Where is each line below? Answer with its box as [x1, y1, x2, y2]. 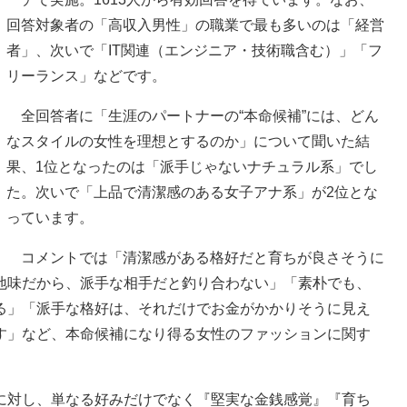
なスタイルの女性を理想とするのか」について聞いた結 [6, 134, 370, 150]
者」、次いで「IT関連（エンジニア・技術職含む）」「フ [6, 43, 382, 59]
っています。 [6, 210, 94, 226]
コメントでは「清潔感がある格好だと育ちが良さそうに [6, 250, 384, 266]
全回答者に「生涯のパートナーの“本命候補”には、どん [6, 108, 379, 124]
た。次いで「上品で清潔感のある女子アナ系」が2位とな [6, 184, 378, 201]
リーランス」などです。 [6, 68, 166, 84]
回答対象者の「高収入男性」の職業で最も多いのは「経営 [6, 17, 384, 34]
